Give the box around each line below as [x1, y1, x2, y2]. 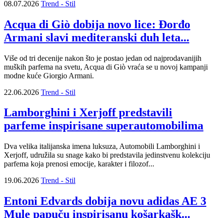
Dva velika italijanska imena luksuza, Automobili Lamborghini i [4, 142, 200, 151]
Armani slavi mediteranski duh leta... [4, 31, 189, 44]
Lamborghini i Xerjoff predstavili [4, 106, 172, 119]
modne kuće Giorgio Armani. [4, 71, 94, 80]
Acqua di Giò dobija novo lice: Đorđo [4, 18, 190, 31]
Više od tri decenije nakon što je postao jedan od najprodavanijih [4, 54, 201, 62]
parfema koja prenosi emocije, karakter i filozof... [4, 160, 154, 168]
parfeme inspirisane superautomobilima [4, 119, 203, 132]
